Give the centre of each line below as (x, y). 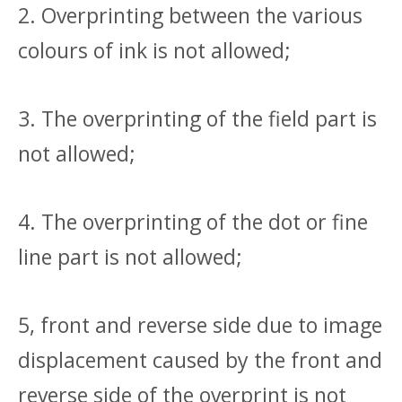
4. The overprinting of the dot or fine (193, 222)
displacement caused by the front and (200, 360)
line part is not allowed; (130, 257)
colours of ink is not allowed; (154, 51)
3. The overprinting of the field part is (197, 119)
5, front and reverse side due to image (200, 325)
